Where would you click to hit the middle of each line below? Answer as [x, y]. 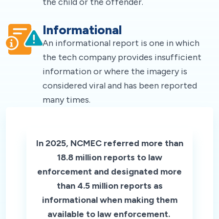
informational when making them [109, 200]
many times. [67, 99]
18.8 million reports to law [109, 157]
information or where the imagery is [115, 71]
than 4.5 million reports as [109, 186]
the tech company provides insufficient [122, 57]
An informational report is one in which [121, 43]
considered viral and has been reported [120, 85]
